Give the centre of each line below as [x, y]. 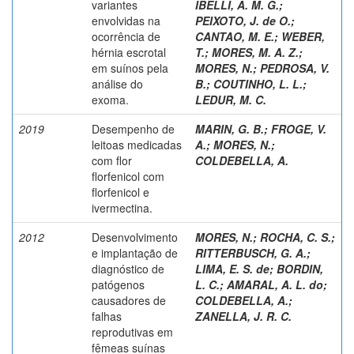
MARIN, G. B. [230, 128]
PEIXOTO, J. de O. [243, 20]
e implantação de [135, 252]
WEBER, [303, 36]
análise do [117, 83]
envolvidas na [126, 20]
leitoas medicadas [137, 144]
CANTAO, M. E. [235, 36]
